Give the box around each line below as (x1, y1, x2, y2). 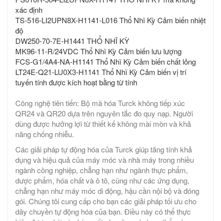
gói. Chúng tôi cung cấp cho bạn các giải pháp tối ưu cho (15, 196, 196, 207)
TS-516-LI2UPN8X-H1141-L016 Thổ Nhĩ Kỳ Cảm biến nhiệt (15, 15, 206, 26)
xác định (15, 4, 42, 15)
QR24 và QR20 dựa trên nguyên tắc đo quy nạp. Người (15, 108, 193, 119)
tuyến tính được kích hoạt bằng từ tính (15, 77, 137, 88)
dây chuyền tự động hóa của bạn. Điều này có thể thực (15, 206, 191, 217)
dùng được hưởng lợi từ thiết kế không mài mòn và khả (15, 118, 191, 129)
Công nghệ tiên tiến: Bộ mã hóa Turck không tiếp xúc (15, 98, 185, 109)
